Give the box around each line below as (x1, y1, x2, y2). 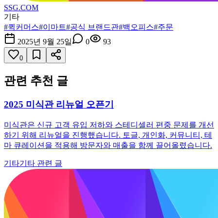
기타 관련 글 (19, 159, 62, 167)
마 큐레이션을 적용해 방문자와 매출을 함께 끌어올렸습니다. (4, 141, 212, 149)
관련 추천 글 (4, 74, 68, 87)
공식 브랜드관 (70, 23, 119, 32)
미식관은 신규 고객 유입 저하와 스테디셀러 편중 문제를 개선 (4, 120, 214, 129)
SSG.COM (4, 3, 38, 12)
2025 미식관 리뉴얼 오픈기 (4, 99, 114, 109)
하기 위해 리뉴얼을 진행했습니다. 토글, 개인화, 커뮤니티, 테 (4, 130, 212, 139)
